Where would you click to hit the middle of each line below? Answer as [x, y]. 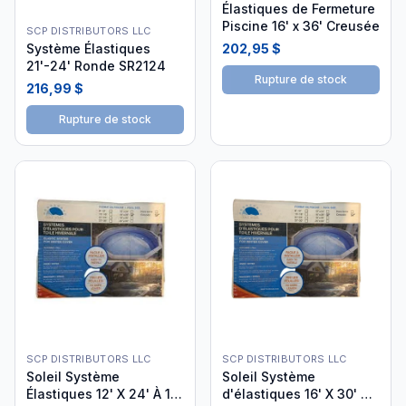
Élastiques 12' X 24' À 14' [105, 393]
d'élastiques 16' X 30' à [295, 393]
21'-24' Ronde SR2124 [96, 65]
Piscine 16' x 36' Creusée [301, 25]
